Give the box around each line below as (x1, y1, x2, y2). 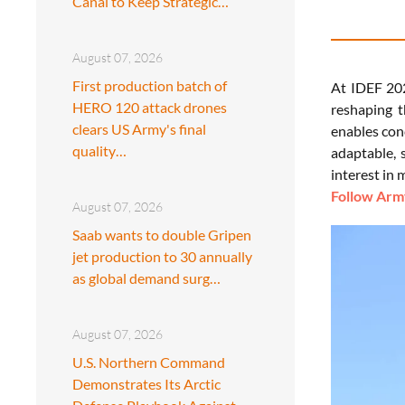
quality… (72, 141, 127, 159)
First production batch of (72, 76, 227, 94)
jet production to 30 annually (72, 247, 252, 265)
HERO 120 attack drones (72, 98, 227, 116)
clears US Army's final (72, 119, 206, 137)
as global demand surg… (72, 268, 221, 287)
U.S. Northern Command (72, 353, 225, 371)
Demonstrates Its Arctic (72, 374, 221, 392)
